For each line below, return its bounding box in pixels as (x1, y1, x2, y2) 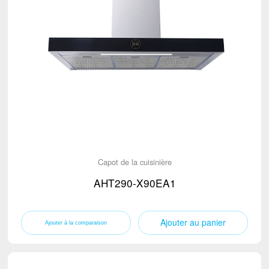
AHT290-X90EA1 (93, 175, 176, 191)
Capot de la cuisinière (97, 156, 172, 168)
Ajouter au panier (160, 216, 226, 229)
